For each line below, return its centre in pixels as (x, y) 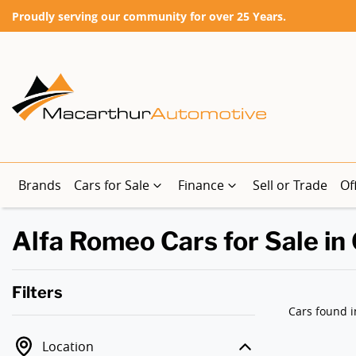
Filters (37, 292)
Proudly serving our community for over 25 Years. (149, 16)
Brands (40, 185)
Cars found (319, 311)
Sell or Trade (290, 185)
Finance (201, 185)
